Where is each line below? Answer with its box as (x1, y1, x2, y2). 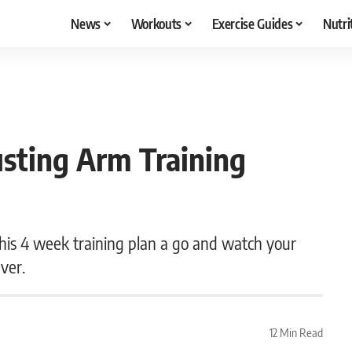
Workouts (130, 14, 181, 32)
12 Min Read (269, 324, 323, 339)
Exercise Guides (211, 14, 293, 32)
